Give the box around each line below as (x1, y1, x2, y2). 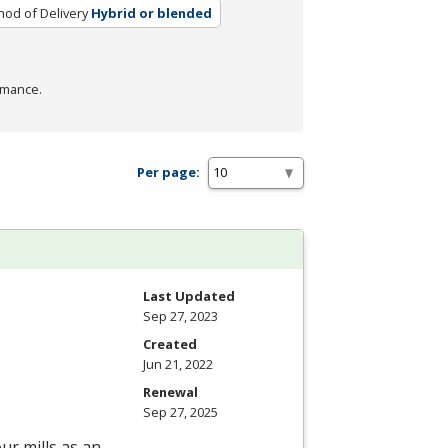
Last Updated (143, 286, 235, 305)
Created (143, 334, 197, 353)
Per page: (137, 163, 200, 182)
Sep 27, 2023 (143, 306, 218, 325)
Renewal (143, 382, 198, 401)
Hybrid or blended (90, 3, 212, 22)
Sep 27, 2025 (143, 402, 218, 421)
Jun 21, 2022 (143, 354, 213, 373)
